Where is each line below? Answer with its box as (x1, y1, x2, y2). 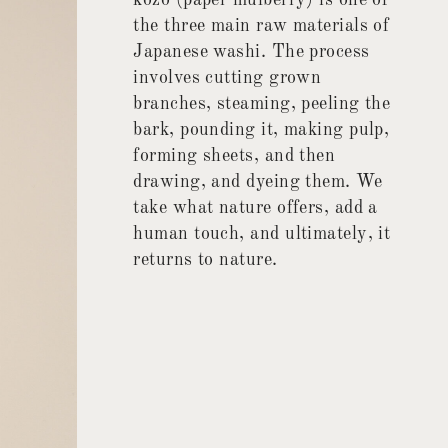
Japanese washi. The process (133, 43, 370, 62)
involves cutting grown (133, 69, 322, 88)
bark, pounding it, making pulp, (133, 121, 390, 140)
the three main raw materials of (133, 17, 390, 36)
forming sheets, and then (133, 147, 336, 166)
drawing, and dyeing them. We (133, 173, 383, 192)
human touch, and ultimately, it (133, 225, 391, 244)
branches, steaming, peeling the (133, 95, 391, 114)
